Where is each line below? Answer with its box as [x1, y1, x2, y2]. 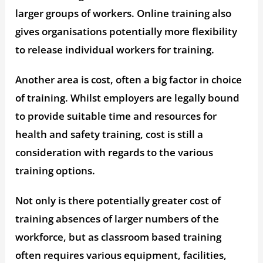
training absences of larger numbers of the [15, 212, 220, 226]
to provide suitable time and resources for [15, 109, 217, 123]
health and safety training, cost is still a [15, 127, 204, 141]
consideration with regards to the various [15, 146, 214, 160]
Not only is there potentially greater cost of [15, 194, 221, 208]
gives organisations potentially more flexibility [15, 25, 238, 39]
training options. [15, 164, 96, 178]
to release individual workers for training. [15, 43, 215, 57]
